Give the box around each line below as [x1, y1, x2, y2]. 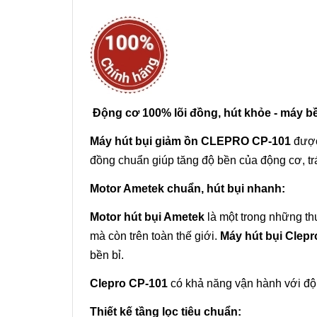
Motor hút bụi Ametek [90, 211, 204, 224]
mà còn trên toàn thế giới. [90, 230, 220, 243]
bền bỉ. [90, 249, 124, 262]
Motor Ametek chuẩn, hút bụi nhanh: [90, 183, 285, 195]
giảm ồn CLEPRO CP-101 [152, 135, 291, 148]
